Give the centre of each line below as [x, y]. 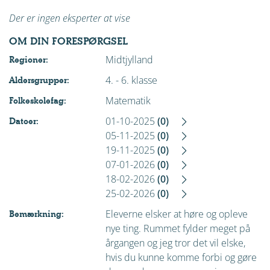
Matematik [128, 101]
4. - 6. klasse [131, 80]
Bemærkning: [36, 214]
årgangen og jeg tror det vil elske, [175, 243]
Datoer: [24, 121]
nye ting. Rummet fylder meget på [178, 228]
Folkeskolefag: [38, 101]
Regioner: [29, 60]
